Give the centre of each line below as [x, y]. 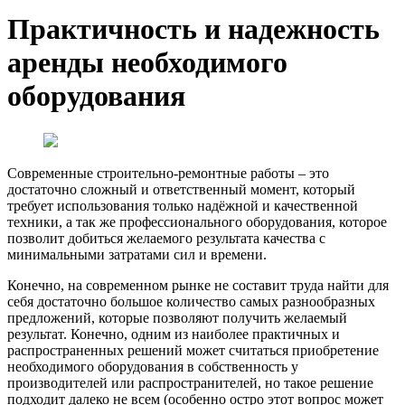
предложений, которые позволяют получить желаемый [177, 317]
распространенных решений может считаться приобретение [193, 350]
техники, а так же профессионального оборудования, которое [197, 221]
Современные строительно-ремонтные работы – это [168, 173]
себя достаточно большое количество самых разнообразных [191, 301]
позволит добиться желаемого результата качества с [166, 238]
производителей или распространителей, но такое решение [190, 382]
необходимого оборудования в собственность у [153, 366]
